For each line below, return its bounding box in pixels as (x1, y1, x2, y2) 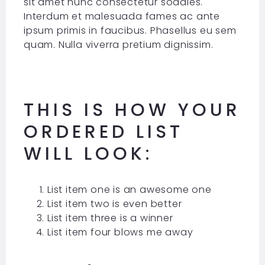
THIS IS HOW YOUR (23, 98, 241, 123)
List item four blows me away (47, 225, 193, 240)
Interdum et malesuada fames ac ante (23, 9, 220, 24)
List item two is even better (47, 197, 182, 211)
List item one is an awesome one (47, 183, 212, 197)
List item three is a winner (47, 211, 173, 225)
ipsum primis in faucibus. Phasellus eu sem (23, 24, 237, 38)
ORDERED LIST (23, 119, 183, 145)
